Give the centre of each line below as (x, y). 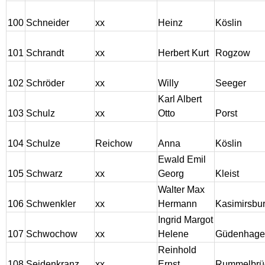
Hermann (177, 204)
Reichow (114, 144)
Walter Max (181, 190)
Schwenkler (51, 204)
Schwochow (52, 234)
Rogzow (233, 53)
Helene (173, 234)
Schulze (43, 144)
